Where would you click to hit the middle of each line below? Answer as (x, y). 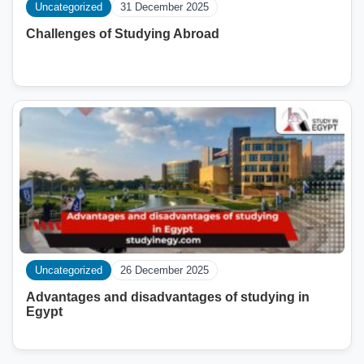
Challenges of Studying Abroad (123, 33)
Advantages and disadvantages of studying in (168, 297)
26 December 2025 (165, 270)
